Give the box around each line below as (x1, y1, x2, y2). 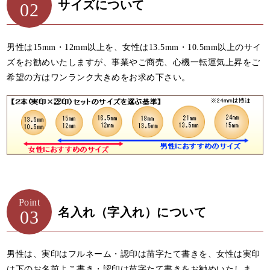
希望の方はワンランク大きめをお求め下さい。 (7, 72, 190, 82)
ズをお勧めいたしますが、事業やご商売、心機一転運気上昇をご (7, 57, 260, 67)
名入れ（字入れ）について (58, 205, 207, 219)
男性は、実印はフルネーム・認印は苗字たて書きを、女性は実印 (7, 250, 260, 259)
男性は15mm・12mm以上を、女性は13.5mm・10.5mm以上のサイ (7, 42, 262, 52)
